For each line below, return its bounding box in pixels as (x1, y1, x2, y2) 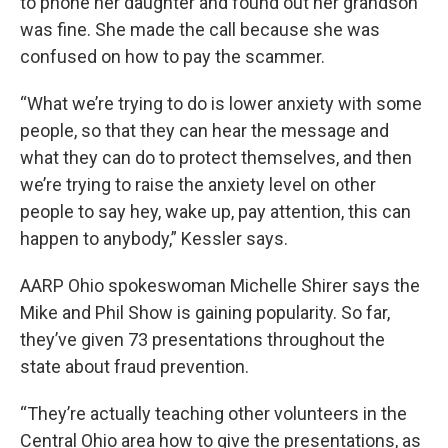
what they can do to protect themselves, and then (20, 147, 412, 168)
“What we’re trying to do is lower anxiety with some (20, 93, 422, 114)
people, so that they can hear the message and (20, 120, 389, 141)
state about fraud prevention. (20, 356, 249, 377)
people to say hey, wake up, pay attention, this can (20, 201, 411, 222)
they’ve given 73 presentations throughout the (20, 329, 385, 350)
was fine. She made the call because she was (20, 19, 380, 40)
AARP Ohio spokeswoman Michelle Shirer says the (20, 275, 420, 296)
